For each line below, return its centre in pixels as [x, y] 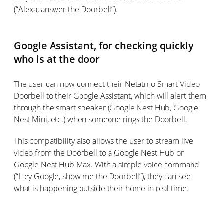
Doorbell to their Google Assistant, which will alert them [110, 96]
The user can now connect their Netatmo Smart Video [107, 84]
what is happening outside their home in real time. [101, 188]
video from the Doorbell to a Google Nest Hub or [99, 153]
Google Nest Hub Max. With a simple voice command [107, 165]
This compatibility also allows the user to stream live [103, 141]
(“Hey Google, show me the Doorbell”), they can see [102, 176]
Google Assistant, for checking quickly [104, 45]
